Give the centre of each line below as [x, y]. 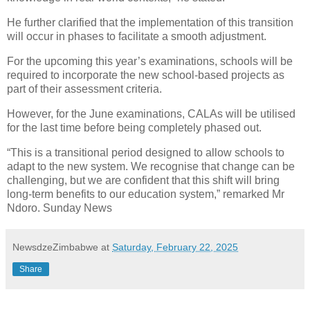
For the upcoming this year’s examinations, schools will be [150, 61]
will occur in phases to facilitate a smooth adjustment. [137, 37]
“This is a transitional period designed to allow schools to [146, 152]
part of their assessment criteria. [84, 89]
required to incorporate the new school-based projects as [146, 75]
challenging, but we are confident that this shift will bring [143, 180]
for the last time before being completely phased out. [134, 127]
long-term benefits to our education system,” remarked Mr [146, 194]
